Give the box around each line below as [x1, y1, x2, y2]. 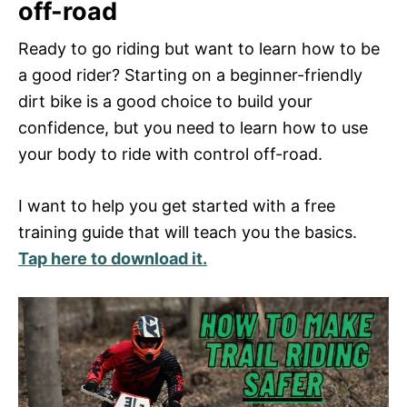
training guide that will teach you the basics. [18, 222, 357, 242]
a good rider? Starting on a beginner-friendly [18, 65, 362, 84]
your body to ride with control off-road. [18, 144, 323, 164]
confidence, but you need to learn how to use [18, 117, 368, 137]
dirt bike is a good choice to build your [18, 91, 313, 111]
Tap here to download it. [18, 248, 207, 268]
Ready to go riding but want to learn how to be [18, 38, 380, 58]
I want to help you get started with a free [18, 195, 335, 215]
